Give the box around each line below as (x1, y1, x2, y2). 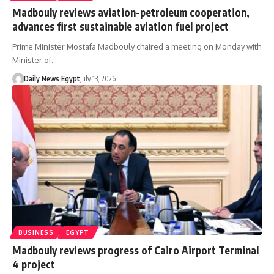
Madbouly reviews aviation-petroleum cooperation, (12, 5, 250, 19)
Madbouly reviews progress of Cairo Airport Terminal (12, 243, 259, 257)
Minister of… (12, 54, 57, 65)
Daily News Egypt (23, 73, 80, 83)
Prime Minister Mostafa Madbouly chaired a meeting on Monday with (12, 41, 261, 51)
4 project (12, 257, 55, 271)
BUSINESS (18, 228, 54, 236)
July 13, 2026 (80, 73, 116, 83)
